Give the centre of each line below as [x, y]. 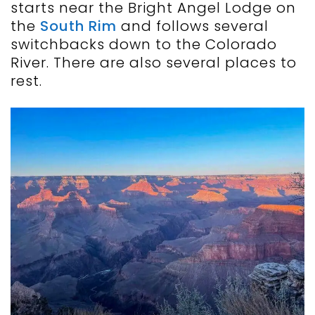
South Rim [78, 26]
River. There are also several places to [154, 63]
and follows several [193, 26]
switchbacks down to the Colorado [144, 45]
